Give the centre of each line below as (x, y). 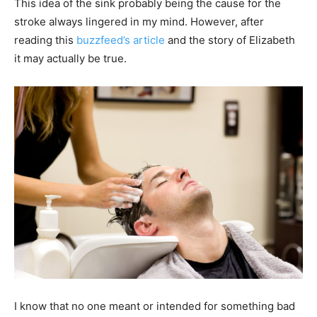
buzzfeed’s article (121, 40)
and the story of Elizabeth (230, 40)
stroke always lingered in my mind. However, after (139, 22)
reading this (45, 40)
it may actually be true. (70, 59)
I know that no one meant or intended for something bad (155, 306)
